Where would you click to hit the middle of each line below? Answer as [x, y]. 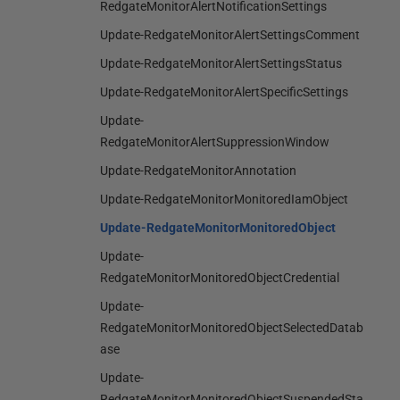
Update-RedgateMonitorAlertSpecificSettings [224, 92]
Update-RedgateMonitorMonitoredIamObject [224, 199]
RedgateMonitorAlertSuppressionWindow [215, 142]
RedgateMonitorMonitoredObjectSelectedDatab [232, 328]
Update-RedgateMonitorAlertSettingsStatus [221, 63]
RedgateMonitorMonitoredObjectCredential [220, 278]
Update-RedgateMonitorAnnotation [198, 171]
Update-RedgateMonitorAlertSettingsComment [230, 35]
